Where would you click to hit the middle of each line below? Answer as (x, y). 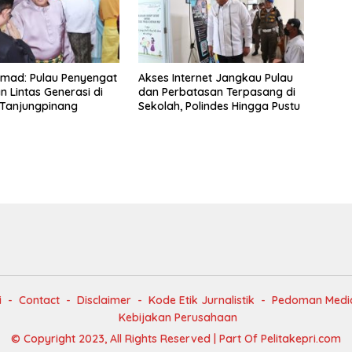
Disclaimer (104, 301)
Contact (39, 301)
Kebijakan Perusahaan (178, 318)
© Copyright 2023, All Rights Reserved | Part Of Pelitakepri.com (176, 339)
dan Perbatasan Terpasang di (216, 92)
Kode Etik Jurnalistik (202, 301)
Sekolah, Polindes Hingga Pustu (219, 106)
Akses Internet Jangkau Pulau (215, 78)
